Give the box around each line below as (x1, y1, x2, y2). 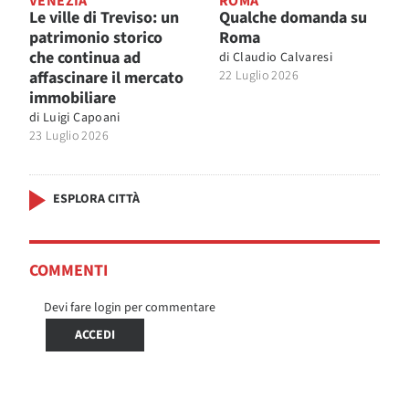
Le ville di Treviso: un (29, 5, 179, 29)
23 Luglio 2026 (29, 126, 109, 145)
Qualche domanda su (219, 5, 367, 29)
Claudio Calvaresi (233, 47, 333, 67)
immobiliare (29, 86, 116, 110)
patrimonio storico (29, 26, 163, 49)
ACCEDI (75, 325, 115, 344)
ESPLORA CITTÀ (53, 189, 140, 208)
